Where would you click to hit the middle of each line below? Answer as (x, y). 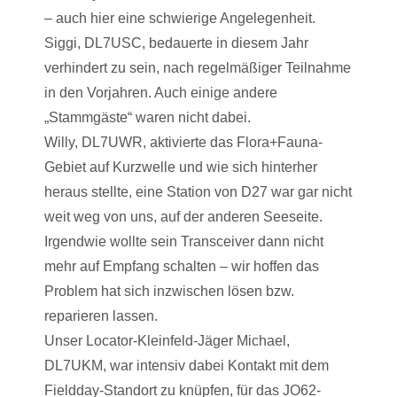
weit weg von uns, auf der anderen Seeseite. (183, 217)
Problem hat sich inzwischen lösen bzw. (169, 291)
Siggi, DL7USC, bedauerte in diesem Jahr (176, 43)
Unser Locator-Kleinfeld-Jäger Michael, (167, 341)
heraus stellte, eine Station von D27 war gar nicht (198, 192)
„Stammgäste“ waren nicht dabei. (148, 117)
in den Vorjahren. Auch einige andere (161, 93)
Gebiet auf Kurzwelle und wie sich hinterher (181, 167)
